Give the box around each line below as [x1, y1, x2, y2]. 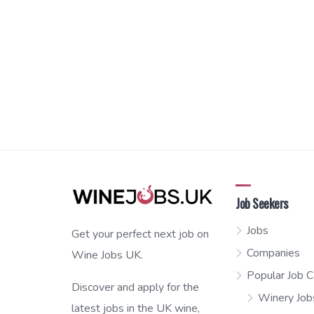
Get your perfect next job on [71, 226, 209, 242]
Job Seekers [235, 194, 288, 213]
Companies [247, 245, 301, 261]
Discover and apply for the [71, 279, 199, 295]
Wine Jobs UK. [71, 247, 143, 263]
